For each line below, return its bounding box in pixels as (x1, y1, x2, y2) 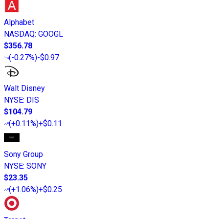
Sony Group (4, 150, 43, 159)
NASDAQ (4, 29, 35, 39)
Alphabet (4, 18, 34, 27)
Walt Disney (4, 84, 45, 93)
